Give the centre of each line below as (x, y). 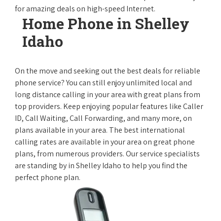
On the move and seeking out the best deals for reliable (108, 71)
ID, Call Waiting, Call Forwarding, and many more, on (103, 118)
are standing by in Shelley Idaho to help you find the (101, 166)
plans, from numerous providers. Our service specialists (107, 154)
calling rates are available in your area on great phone (105, 142)
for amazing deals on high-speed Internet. (85, 9)
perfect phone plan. (48, 177)
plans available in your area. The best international (100, 130)
